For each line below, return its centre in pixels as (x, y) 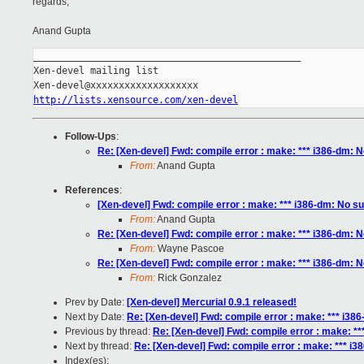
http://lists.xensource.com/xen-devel (136, 100)
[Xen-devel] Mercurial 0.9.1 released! (212, 303)
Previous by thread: (109, 332)
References (92, 191)
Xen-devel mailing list (96, 71)
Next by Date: (96, 317)
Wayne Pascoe (190, 249)
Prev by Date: (96, 303)
